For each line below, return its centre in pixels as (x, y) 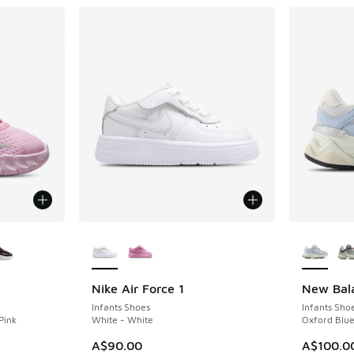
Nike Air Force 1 (138, 289)
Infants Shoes (121, 307)
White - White (123, 320)
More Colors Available (156, 231)
